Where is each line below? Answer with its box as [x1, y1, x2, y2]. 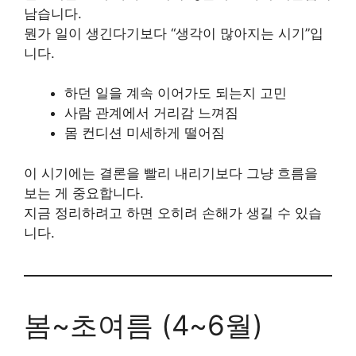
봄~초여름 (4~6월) [24, 308, 263, 342]
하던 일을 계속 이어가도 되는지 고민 [64, 85, 287, 101]
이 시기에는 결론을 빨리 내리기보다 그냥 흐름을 [24, 164, 318, 181]
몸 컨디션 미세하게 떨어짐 [64, 125, 225, 141]
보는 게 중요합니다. [24, 184, 144, 201]
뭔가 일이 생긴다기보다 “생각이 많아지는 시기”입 [24, 25, 323, 41]
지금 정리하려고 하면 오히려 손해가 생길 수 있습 [24, 204, 322, 221]
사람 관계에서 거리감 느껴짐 [64, 105, 238, 121]
